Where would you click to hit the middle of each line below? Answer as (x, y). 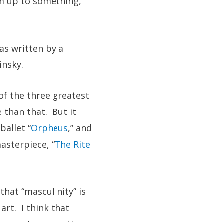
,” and (80, 128)
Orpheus (49, 128)
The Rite (72, 144)
